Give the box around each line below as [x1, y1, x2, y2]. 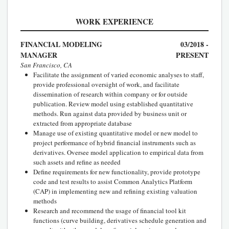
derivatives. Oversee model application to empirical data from [33, 147, 203, 157]
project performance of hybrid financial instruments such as [33, 138, 196, 147]
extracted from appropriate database [33, 118, 132, 128]
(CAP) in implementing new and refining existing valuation [33, 186, 197, 196]
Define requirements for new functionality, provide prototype [33, 167, 200, 176]
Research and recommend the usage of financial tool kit [33, 205, 186, 215]
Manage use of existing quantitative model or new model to [33, 128, 198, 138]
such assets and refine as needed [33, 157, 121, 167]
